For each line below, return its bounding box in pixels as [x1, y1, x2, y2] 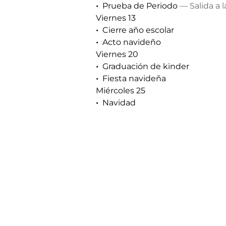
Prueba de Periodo [102, 1, 178, 11]
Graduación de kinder [102, 62, 189, 71]
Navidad [102, 98, 136, 107]
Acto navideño [102, 37, 161, 47]
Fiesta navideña [102, 74, 166, 83]
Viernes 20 [96, 49, 138, 59]
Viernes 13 [96, 13, 136, 23]
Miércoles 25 [96, 86, 145, 95]
